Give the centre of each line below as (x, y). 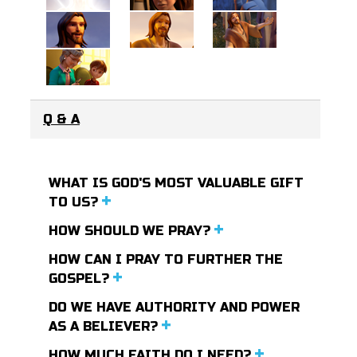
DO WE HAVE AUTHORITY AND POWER (175, 307)
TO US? (76, 202)
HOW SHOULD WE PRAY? (132, 230)
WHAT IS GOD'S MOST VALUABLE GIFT (177, 182)
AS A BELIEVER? (106, 326)
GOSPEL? (81, 278)
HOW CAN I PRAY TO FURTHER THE (166, 259)
